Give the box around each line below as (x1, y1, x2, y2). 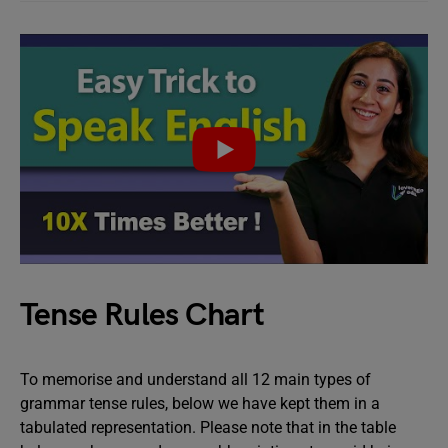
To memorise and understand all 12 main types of (20, 369, 371, 389)
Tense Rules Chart (20, 295, 265, 335)
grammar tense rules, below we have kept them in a (20, 393, 380, 413)
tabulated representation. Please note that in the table (20, 417, 396, 437)
